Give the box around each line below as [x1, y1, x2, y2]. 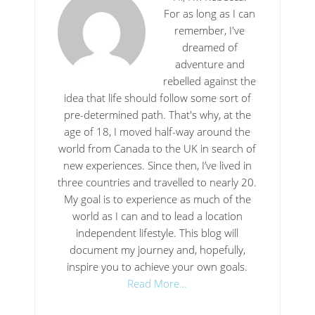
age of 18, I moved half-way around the [64, 124, 251, 139]
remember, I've [174, 22, 245, 37]
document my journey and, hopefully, [69, 242, 245, 257]
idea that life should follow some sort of [63, 90, 251, 105]
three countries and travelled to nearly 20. [58, 174, 257, 189]
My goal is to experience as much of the [63, 191, 251, 206]
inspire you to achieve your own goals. [67, 259, 248, 274]
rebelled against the [163, 73, 257, 88]
